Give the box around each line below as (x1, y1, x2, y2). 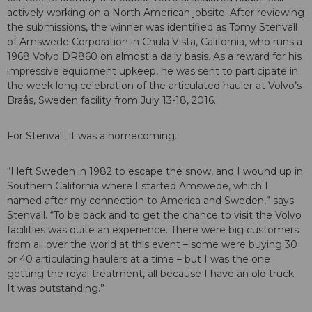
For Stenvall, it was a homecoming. (7, 130, 177, 143)
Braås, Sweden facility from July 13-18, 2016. (7, 94, 216, 107)
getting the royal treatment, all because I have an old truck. (7, 267, 296, 281)
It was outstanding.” (7, 282, 104, 295)
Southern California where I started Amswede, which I (7, 180, 268, 193)
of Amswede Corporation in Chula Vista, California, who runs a (7, 36, 302, 49)
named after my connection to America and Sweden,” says (7, 194, 294, 208)
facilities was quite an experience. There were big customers (7, 224, 299, 237)
